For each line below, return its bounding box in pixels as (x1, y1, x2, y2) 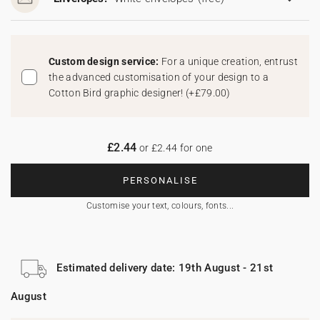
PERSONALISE (122, 175, 198, 186)
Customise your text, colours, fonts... (86, 201, 234, 211)
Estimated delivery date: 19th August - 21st (56, 261, 274, 274)
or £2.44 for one (136, 142, 213, 154)
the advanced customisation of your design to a (49, 71, 269, 83)
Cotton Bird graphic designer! (49, 87, 186, 99)
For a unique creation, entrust (161, 56, 298, 67)
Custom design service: (49, 56, 161, 67)
